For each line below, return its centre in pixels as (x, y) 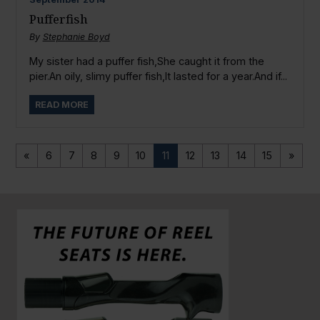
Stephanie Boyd (76, 36)
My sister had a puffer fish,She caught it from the (146, 61)
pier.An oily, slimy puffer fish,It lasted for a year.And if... (158, 76)
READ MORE (61, 104)
